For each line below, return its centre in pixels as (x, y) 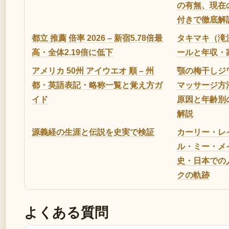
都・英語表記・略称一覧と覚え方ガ (97, 85)
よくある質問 (66, 212)
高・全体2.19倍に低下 (72, 53)
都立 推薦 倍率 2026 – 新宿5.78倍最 (97, 38)
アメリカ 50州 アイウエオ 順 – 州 (93, 71)
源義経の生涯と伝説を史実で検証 (93, 132)
